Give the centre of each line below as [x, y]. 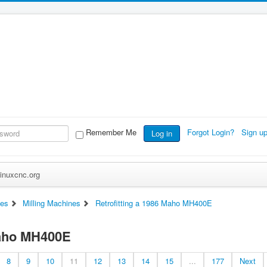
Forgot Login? [212, 132]
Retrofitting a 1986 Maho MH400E [154, 203]
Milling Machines [52, 203]
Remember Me [111, 132]
